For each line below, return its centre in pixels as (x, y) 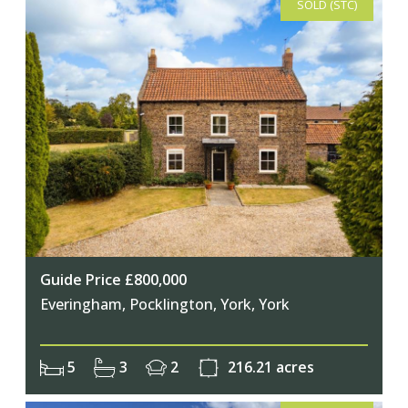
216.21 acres (270, 367)
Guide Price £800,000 (113, 279)
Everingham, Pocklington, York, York (165, 304)
